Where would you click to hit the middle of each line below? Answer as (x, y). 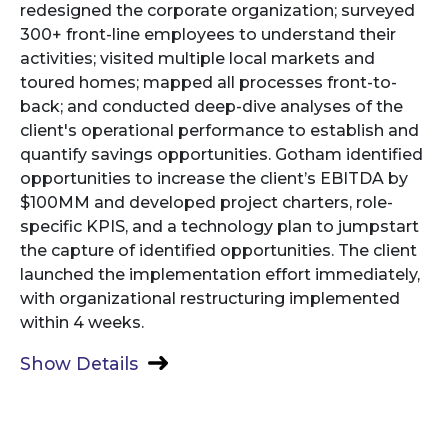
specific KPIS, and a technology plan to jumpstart (219, 226)
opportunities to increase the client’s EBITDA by (214, 178)
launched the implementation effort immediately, (220, 274)
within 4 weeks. (84, 322)
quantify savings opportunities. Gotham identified (221, 154)
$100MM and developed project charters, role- (206, 202)
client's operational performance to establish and (219, 130)
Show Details (79, 363)
